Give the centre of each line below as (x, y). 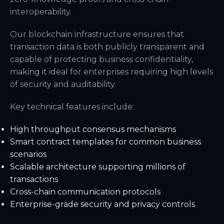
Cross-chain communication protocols (85, 192)
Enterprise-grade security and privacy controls (102, 204)
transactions (34, 179)
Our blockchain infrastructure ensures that (97, 34)
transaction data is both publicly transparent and (107, 47)
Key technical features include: (72, 107)
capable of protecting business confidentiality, (101, 59)
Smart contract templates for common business (105, 142)
